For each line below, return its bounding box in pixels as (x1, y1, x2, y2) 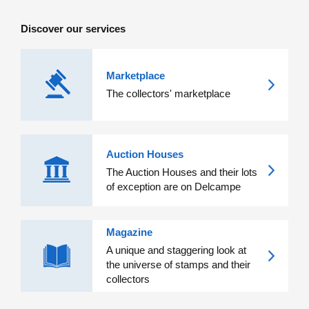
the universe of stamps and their (106, 258, 250, 270)
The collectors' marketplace (106, 87, 230, 99)
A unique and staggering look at (106, 243, 246, 256)
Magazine (106, 226, 152, 238)
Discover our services (21, 22, 126, 34)
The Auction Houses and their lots (106, 166, 257, 178)
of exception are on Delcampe (106, 180, 241, 192)
